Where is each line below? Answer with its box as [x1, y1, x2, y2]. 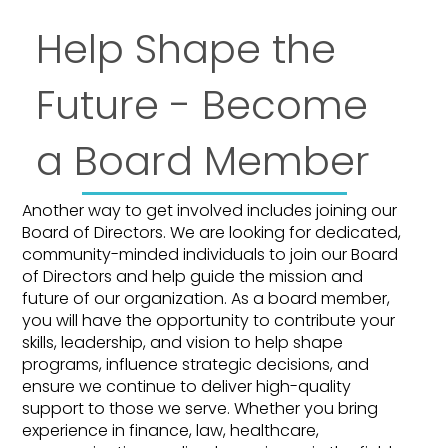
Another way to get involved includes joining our [21, 199, 397, 223]
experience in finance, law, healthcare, [21, 419, 319, 443]
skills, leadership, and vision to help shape [21, 331, 343, 355]
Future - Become [36, 77, 369, 134]
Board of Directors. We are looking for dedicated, [21, 221, 401, 245]
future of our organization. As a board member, [21, 287, 390, 311]
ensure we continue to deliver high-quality [21, 375, 351, 399]
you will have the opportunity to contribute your [21, 309, 395, 333]
